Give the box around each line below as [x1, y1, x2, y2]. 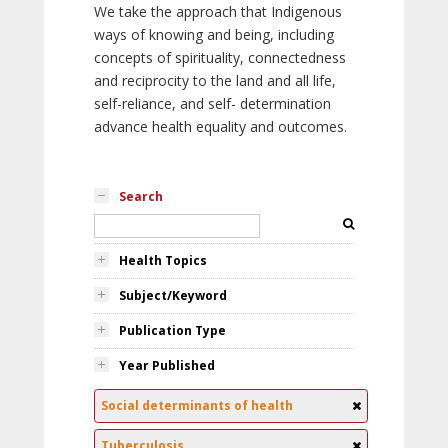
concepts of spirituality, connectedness [94, 48, 346, 67]
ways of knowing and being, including [94, 25, 334, 44]
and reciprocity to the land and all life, [94, 71, 336, 90]
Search [119, 188, 163, 205]
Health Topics [119, 252, 207, 269]
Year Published [119, 357, 215, 374]
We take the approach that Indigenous [94, 2, 342, 21]
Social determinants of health [101, 397, 293, 414]
